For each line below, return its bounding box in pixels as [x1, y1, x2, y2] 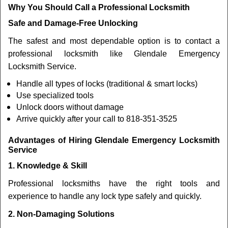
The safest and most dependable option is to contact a [8, 37, 220, 45]
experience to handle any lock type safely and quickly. [8, 192, 202, 201]
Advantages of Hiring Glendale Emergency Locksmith [8, 136, 220, 145]
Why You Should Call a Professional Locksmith [8, 3, 190, 12]
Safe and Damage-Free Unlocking [8, 19, 138, 27]
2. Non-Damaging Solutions [8, 210, 115, 218]
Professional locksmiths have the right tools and [8, 179, 220, 188]
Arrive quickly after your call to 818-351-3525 [16, 115, 177, 123]
